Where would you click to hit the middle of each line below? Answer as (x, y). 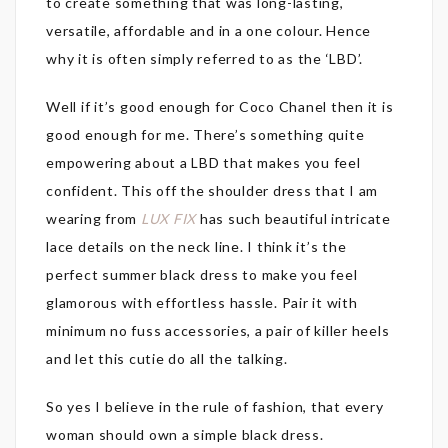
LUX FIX (168, 219)
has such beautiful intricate (293, 219)
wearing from (93, 219)
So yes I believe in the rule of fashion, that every (215, 407)
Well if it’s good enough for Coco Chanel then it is (220, 107)
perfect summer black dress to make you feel (202, 275)
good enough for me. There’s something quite (205, 135)
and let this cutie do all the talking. (167, 359)
